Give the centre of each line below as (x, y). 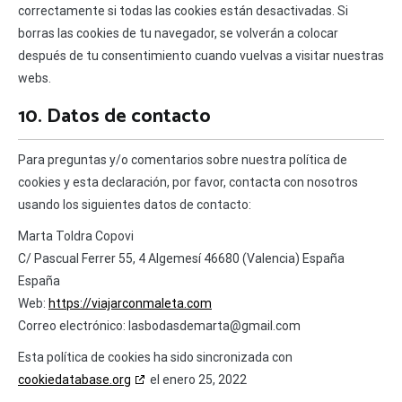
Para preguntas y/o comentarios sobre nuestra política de (183, 160)
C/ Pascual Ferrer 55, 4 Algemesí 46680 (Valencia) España (181, 259)
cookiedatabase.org (74, 380)
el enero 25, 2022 (197, 380)
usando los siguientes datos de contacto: (135, 205)
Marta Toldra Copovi (76, 236)
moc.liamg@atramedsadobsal (214, 326)
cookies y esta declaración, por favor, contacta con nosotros (188, 183)
